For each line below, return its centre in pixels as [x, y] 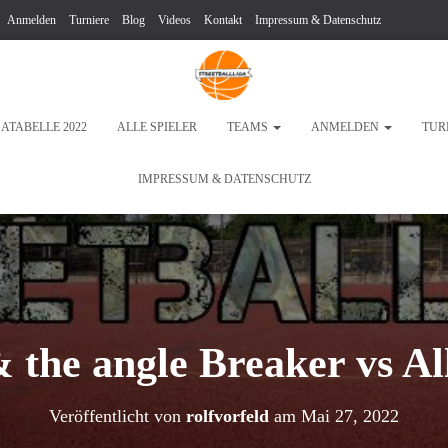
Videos [174, 20]
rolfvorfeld [227, 415]
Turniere [89, 20]
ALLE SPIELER [156, 126]
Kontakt [223, 20]
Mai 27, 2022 [350, 415]
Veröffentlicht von [117, 415]
